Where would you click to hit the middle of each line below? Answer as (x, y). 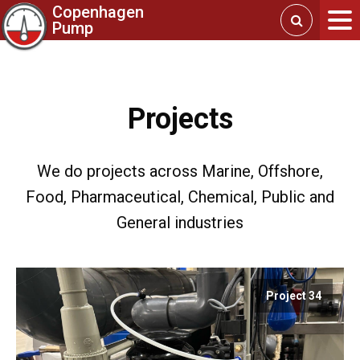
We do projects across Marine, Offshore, (180, 171)
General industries (180, 223)
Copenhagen (98, 12)
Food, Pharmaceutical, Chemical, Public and (180, 197)
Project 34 (294, 295)
